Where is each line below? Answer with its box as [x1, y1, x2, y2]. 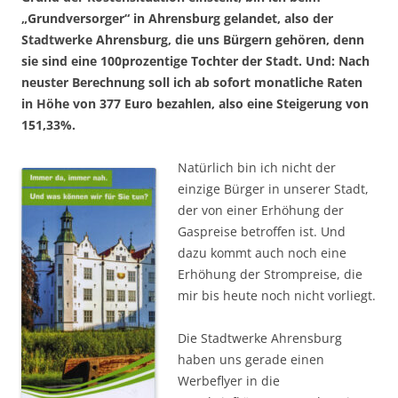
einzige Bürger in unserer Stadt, [178, 180, 369, 198]
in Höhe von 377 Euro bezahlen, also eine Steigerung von [21, 95, 369, 113]
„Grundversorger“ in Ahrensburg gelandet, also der [21, 10, 333, 28]
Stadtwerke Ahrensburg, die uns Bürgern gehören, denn [21, 31, 364, 49]
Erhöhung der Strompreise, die [178, 266, 362, 283]
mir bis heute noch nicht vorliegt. [178, 287, 376, 305]
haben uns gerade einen [178, 351, 324, 369]
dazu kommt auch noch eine [178, 244, 346, 262]
